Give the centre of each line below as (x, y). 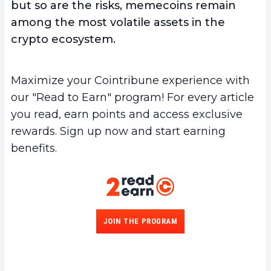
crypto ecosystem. (63, 40)
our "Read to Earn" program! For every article (132, 98)
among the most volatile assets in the (118, 23)
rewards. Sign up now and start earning (118, 132)
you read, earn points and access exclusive (127, 115)
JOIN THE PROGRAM (140, 221)
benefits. (34, 149)
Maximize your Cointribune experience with (130, 81)
